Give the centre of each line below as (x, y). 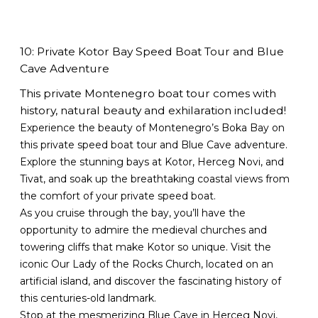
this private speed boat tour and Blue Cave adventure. (154, 144)
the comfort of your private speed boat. (118, 196)
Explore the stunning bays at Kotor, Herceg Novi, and (152, 161)
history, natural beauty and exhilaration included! (153, 110)
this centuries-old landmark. (88, 298)
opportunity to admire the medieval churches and (144, 230)
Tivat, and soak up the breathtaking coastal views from (155, 179)
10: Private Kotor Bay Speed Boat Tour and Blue (152, 52)
